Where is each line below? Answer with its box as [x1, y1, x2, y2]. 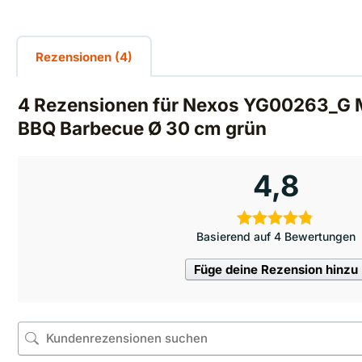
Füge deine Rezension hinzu [194, 261, 359, 277]
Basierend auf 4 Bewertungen [196, 229, 356, 243]
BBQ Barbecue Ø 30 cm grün [18, 116, 267, 139]
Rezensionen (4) [36, 48, 133, 65]
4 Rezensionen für [18, 93, 183, 116]
